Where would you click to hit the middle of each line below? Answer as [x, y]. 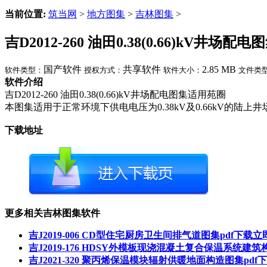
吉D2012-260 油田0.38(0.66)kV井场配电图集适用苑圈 [115, 94]
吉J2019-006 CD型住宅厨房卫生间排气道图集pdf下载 [141, 235]
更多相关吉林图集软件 [52, 213]
